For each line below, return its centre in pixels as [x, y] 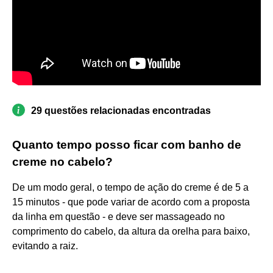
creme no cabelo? [62, 161]
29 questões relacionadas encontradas [121, 110]
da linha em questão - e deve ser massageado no [119, 216]
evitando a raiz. [45, 246]
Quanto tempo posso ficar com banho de [127, 144]
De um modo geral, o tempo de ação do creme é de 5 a [130, 187]
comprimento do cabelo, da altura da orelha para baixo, [131, 231]
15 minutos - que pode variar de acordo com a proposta [131, 202]
